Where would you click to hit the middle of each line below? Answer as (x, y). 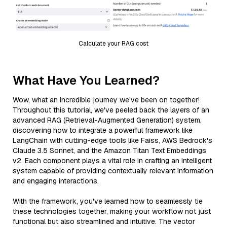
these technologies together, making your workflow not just (112, 211)
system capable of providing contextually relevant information (113, 171)
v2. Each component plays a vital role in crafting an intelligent (112, 160)
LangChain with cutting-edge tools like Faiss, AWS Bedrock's (112, 140)
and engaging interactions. (56, 181)
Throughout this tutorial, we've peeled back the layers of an (111, 110)
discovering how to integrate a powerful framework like (103, 130)
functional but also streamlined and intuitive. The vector (104, 221)
